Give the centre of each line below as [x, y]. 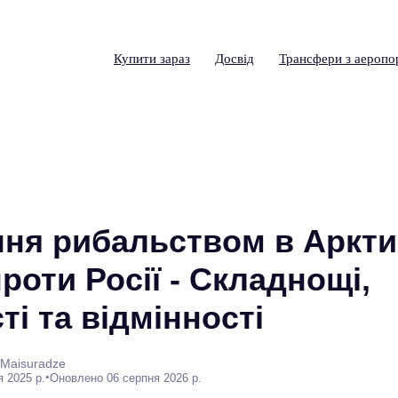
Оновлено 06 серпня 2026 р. [126, 378]
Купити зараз [152, 59]
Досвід [235, 59]
